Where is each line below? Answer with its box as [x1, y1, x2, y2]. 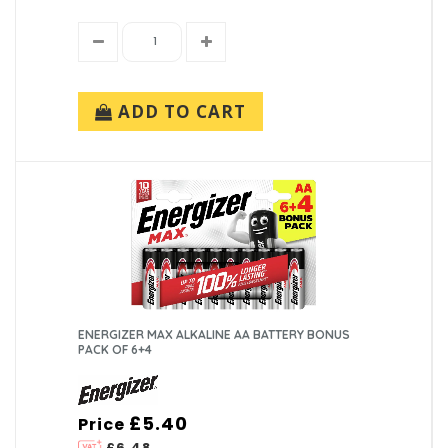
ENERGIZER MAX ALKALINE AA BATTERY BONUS [78, 326, 351, 342]
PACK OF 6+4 [78, 341, 153, 357]
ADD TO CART [113, 99, 247, 123]
